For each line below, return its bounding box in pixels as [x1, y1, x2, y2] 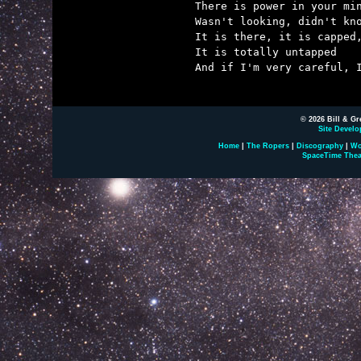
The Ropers [247, 142, 289, 150]
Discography [297, 142, 343, 150]
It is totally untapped [195, 46, 337, 58]
